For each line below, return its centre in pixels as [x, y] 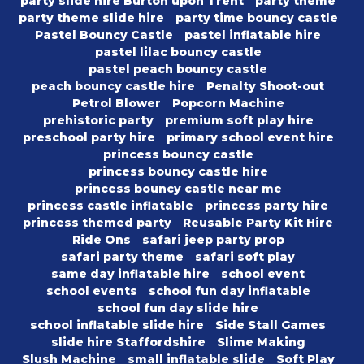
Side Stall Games [271, 325]
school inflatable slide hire [117, 325]
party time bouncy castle [256, 18]
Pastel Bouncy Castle [104, 35]
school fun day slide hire [178, 308]
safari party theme [122, 257]
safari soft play [245, 257]
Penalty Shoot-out [265, 87]
